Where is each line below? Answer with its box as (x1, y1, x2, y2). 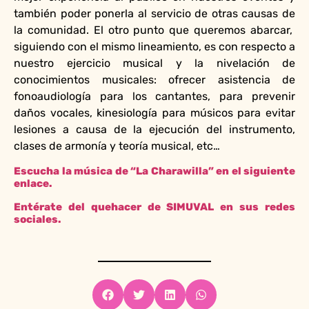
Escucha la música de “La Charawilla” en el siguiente (14, 164, 295, 177)
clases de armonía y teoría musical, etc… (14, 139, 220, 153)
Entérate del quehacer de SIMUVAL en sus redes (14, 200, 295, 213)
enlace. (14, 177, 52, 190)
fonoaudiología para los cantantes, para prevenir (14, 90, 295, 103)
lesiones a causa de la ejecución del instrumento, (14, 123, 295, 137)
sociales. (14, 212, 61, 226)
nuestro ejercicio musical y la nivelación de (14, 57, 295, 70)
